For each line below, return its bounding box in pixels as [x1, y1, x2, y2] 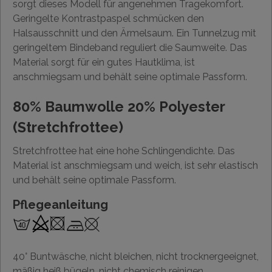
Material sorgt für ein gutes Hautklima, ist [13, 56, 195, 68]
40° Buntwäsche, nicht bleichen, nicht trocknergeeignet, [13, 251, 259, 262]
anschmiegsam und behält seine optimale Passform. [13, 71, 247, 83]
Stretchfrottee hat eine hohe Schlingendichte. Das [13, 145, 235, 157]
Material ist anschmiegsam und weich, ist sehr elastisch [13, 160, 258, 171]
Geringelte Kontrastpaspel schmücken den [13, 13, 204, 24]
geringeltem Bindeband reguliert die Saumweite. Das [13, 42, 247, 53]
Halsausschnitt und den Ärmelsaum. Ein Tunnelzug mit [13, 27, 256, 39]
